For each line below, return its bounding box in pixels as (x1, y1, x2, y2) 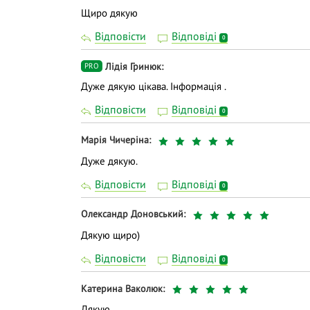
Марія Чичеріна (81, 133, 149, 146)
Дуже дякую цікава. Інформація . (81, 80, 226, 93)
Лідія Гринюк (105, 60, 161, 73)
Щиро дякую (81, 6, 138, 20)
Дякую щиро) (81, 228, 140, 241)
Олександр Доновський (81, 208, 183, 221)
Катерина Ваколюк (81, 282, 163, 295)
